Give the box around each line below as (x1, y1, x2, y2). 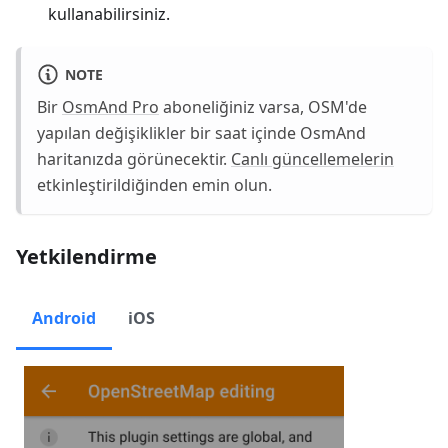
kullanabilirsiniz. (48, 3, 170, 26)
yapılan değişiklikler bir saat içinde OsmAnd (37, 121, 366, 144)
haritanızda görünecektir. (37, 147, 231, 170)
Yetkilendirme (16, 242, 157, 270)
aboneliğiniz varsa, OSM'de (159, 95, 367, 118)
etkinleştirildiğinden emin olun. (37, 173, 272, 196)
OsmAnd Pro (62, 95, 159, 118)
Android (32, 306, 96, 329)
